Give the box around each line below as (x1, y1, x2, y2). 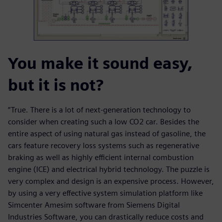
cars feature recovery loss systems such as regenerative (8, 141, 199, 151)
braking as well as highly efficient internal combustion (8, 153, 194, 163)
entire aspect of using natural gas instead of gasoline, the (8, 129, 206, 139)
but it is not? (8, 75, 104, 95)
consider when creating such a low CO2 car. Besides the (8, 117, 199, 127)
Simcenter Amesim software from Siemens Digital (8, 200, 180, 210)
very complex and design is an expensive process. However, (8, 176, 214, 186)
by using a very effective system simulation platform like (8, 188, 203, 198)
